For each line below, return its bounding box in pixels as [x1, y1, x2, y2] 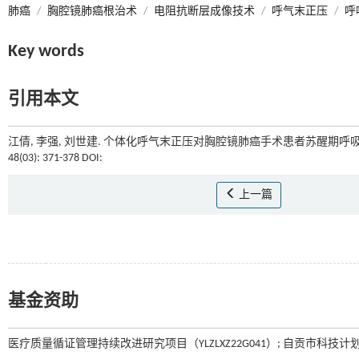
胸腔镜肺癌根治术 [47, 6, 137, 18]
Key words [8, 42, 84, 61]
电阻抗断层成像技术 [154, 6, 255, 18]
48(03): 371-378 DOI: [8, 152, 103, 164]
